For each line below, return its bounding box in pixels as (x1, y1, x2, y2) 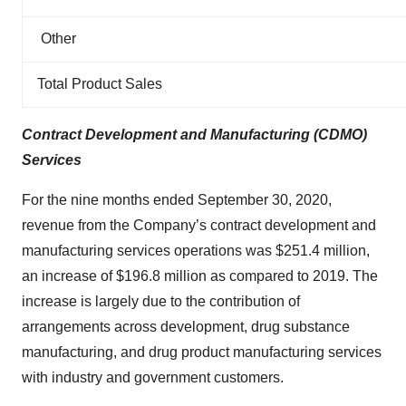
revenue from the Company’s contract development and (22, 217, 376, 233)
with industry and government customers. (22, 370, 284, 385)
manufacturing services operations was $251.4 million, (22, 243, 370, 258)
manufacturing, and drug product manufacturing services (22, 344, 382, 360)
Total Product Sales (37, 76, 162, 92)
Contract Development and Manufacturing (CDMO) (22, 127, 367, 142)
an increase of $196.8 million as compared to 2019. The (22, 268, 378, 284)
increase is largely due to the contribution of (22, 294, 300, 309)
